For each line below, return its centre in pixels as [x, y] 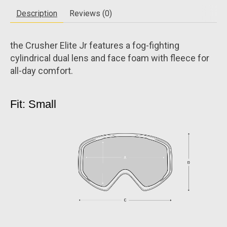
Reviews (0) [91, 13]
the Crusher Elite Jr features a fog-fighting [95, 45]
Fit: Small [33, 104]
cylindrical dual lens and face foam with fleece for [110, 58]
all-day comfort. [42, 70]
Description [37, 13]
